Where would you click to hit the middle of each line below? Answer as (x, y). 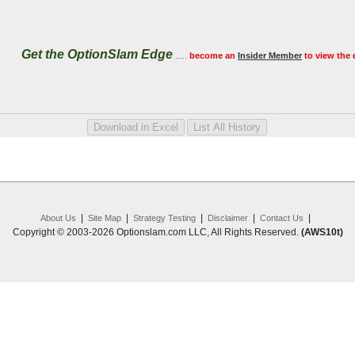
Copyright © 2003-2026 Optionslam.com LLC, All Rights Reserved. (157, 232)
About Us (58, 218)
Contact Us (281, 218)
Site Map (104, 218)
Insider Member (270, 56)
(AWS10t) (322, 232)
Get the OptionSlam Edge (97, 55)
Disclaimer (227, 218)
